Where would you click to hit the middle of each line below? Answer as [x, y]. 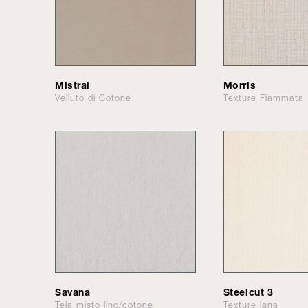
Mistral [73, 85]
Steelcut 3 [248, 291]
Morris [240, 85]
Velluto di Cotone [93, 98]
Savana [73, 291]
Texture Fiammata [263, 98]
